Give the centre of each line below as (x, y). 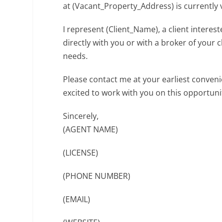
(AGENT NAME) (91, 129)
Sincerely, (81, 116)
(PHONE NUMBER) (97, 176)
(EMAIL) (77, 199)
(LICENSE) (81, 153)
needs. (76, 56)
